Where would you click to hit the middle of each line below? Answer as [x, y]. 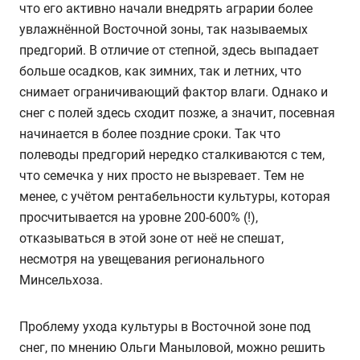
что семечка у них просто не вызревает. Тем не [162, 175]
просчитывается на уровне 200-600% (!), [139, 217]
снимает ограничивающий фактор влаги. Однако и [174, 92]
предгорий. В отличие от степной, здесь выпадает [169, 50]
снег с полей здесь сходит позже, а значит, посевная [177, 112]
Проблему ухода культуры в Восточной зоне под [165, 326]
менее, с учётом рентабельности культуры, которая [175, 196]
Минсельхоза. [61, 280]
